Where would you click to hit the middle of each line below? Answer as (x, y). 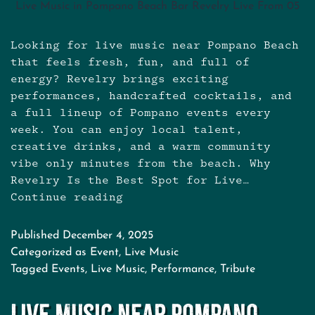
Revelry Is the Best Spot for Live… (130, 181)
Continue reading (67, 198)
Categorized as (50, 253)
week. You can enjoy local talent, (127, 130)
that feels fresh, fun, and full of (130, 63)
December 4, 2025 (108, 236)
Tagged (31, 270)
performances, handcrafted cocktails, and (151, 96)
